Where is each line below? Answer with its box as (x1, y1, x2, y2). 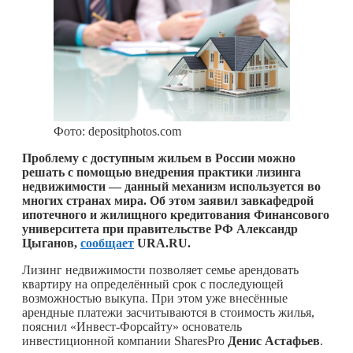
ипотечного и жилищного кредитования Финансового (22, 207, 329, 221)
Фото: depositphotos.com (54, 124, 181, 138)
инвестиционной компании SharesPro (22, 333, 228, 347)
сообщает (80, 236, 134, 250)
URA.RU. (134, 236, 194, 250)
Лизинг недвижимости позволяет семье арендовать (22, 262, 299, 277)
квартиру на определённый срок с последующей (22, 277, 284, 291)
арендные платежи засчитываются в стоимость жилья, (22, 305, 314, 319)
